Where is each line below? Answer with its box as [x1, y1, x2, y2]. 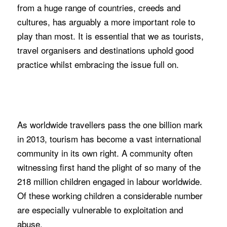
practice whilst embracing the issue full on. [17, 57, 179, 70]
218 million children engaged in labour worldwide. [17, 175, 202, 188]
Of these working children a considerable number [17, 189, 203, 202]
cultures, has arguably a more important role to [17, 15, 195, 28]
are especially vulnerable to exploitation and [17, 203, 183, 216]
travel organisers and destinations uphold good [17, 43, 194, 56]
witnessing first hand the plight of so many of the [17, 161, 201, 174]
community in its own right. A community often [17, 146, 193, 160]
